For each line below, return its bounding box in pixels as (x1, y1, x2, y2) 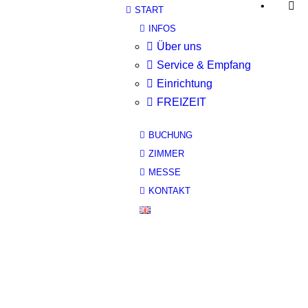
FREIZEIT (157, 96, 206, 108)
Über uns (157, 41, 201, 52)
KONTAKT (148, 186, 190, 196)
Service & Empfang (157, 59, 251, 71)
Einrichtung (157, 78, 212, 89)
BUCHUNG (148, 130, 192, 140)
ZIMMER (148, 148, 184, 159)
